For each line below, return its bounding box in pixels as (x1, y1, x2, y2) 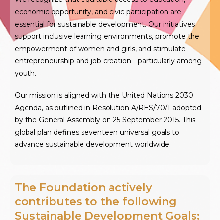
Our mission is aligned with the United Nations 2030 (15, 90, 193, 100)
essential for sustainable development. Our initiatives (15, 19, 195, 28)
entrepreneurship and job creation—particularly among (15, 56, 202, 65)
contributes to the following (15, 194, 177, 208)
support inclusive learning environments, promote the (15, 31, 199, 41)
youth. (15, 68, 36, 78)
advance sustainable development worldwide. (15, 139, 171, 149)
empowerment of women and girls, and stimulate (15, 44, 186, 53)
